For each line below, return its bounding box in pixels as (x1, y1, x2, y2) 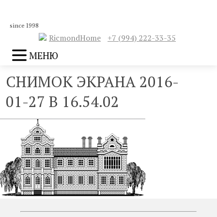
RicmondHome (49, 32, 101, 43)
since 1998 (10, 22, 39, 29)
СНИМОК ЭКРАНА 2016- (6, 72, 179, 92)
